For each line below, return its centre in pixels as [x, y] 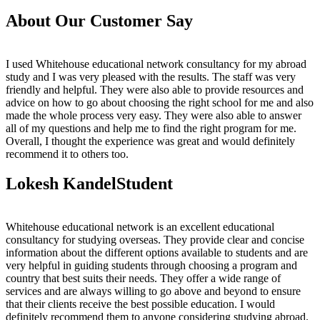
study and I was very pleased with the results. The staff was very [151, 76]
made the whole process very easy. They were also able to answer [154, 115]
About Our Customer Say [99, 20]
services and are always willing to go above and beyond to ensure [153, 291]
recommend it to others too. [67, 154]
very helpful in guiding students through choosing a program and [151, 266]
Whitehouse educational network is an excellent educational [140, 227]
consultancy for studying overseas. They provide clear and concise [155, 240]
